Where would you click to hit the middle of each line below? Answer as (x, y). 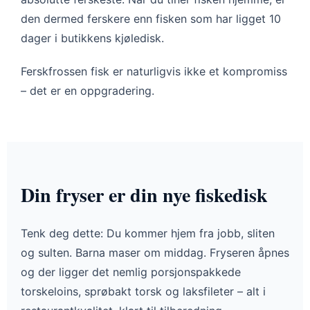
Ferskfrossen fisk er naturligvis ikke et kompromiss (154, 72)
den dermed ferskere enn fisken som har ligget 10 (151, 19)
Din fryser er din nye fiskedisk (144, 195)
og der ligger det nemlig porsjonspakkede (131, 272)
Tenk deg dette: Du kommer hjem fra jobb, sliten (148, 234)
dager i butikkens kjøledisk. (92, 38)
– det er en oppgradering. (88, 91)
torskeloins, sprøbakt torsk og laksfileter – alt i (143, 292)
